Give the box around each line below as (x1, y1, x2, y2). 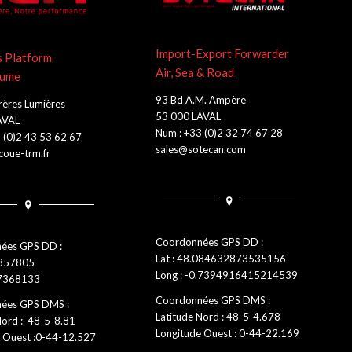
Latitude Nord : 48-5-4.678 (156, 310, 280, 323)
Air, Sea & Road (156, 64, 234, 79)
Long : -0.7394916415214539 (156, 268, 298, 281)
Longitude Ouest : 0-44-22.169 (156, 326, 299, 339)
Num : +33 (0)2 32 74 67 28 (156, 126, 283, 139)
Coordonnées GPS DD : (156, 235, 263, 248)
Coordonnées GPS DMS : (156, 293, 270, 306)
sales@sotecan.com (156, 142, 246, 156)
